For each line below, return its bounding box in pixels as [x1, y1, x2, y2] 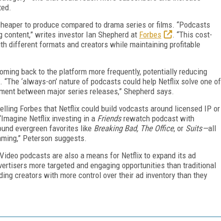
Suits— [185, 123, 208, 133]
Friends [97, 113, 121, 123]
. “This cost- [172, 29, 212, 39]
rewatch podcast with [121, 113, 194, 123]
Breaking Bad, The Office [94, 123, 174, 133]
